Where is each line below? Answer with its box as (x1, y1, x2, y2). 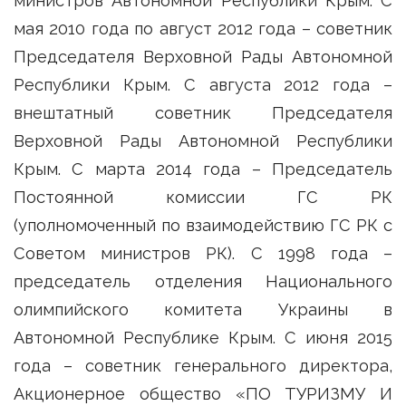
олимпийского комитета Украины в (14, 300, 392, 320)
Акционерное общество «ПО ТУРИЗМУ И (14, 384, 392, 404)
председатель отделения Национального (14, 272, 392, 292)
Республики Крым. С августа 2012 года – (14, 75, 392, 95)
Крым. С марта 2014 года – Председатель (14, 159, 392, 179)
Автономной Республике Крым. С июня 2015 (14, 328, 392, 348)
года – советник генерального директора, (14, 356, 392, 376)
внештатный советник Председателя (14, 103, 392, 123)
